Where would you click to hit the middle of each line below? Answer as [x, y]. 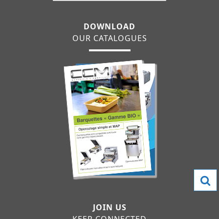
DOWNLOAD [109, 26]
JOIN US [109, 207]
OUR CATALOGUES [109, 38]
